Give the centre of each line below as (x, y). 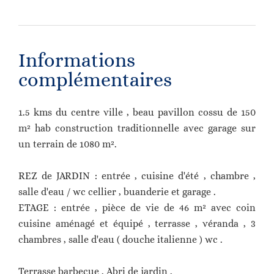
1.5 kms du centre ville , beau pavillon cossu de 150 (137, 112)
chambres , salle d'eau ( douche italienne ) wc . (120, 239)
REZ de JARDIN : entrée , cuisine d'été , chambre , (137, 176)
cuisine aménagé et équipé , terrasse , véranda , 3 (137, 224)
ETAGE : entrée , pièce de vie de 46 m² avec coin (137, 208)
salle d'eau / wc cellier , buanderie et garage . (117, 192)
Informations (77, 60)
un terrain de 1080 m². (68, 144)
